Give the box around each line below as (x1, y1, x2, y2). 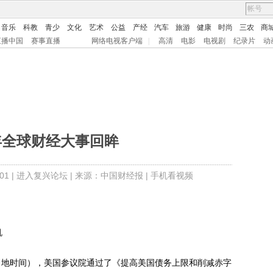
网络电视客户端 (91, 37, 143, 45)
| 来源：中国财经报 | (67, 171, 151, 180)
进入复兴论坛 (16, 171, 68, 180)
